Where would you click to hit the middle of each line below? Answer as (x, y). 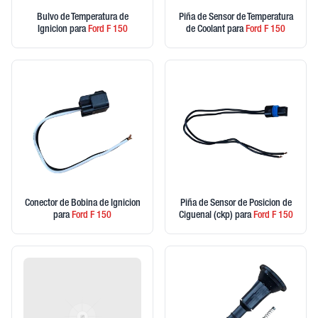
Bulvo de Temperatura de (82, 18)
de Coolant (207, 30)
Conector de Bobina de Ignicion (82, 204)
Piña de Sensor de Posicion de (236, 204)
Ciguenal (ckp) (207, 216)
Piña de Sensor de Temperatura (236, 18)
